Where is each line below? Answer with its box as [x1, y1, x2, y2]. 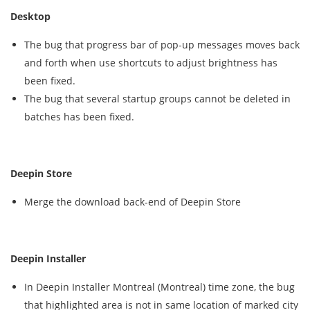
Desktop [10, 10, 51, 23]
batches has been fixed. [24, 110, 134, 123]
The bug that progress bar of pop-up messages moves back [24, 38, 300, 51]
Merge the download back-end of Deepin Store [24, 195, 241, 208]
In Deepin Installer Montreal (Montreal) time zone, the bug [24, 280, 295, 293]
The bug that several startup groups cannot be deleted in [24, 92, 291, 105]
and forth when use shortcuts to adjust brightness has [24, 56, 277, 69]
